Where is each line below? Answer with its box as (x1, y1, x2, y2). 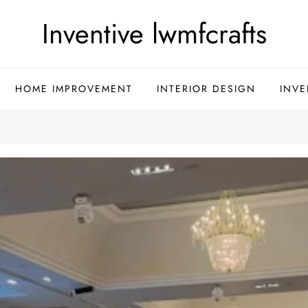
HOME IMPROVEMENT (14, 82, 133, 96)
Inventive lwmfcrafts (41, 14, 267, 54)
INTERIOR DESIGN (156, 82, 256, 96)
